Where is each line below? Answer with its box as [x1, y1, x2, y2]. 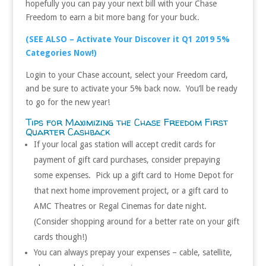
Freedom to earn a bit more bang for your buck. [25, 12, 199, 22]
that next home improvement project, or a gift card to [33, 185, 229, 195]
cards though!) [33, 232, 87, 242]
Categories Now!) [25, 47, 97, 58]
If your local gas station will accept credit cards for [33, 139, 216, 149]
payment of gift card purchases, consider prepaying [33, 154, 220, 164]
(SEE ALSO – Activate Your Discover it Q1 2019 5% [25, 34, 230, 44]
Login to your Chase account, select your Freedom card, [25, 69, 228, 80]
